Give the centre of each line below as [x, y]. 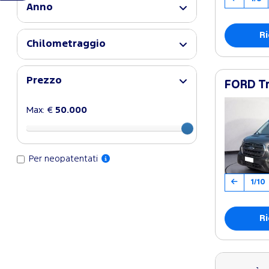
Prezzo [44, 81]
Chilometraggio [66, 44]
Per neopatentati [65, 159]
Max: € [41, 110]
